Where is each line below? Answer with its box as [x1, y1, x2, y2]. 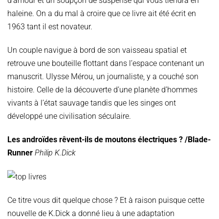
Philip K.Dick [35, 148, 76, 157]
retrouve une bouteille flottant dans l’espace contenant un [7, 59, 204, 68]
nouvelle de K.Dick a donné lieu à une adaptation [7, 208, 175, 218]
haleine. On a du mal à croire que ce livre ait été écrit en [7, 9, 196, 19]
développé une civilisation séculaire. [7, 111, 135, 121]
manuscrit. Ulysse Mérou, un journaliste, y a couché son [7, 72, 198, 82]
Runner [7, 148, 33, 157]
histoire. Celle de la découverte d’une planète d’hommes [7, 85, 197, 95]
